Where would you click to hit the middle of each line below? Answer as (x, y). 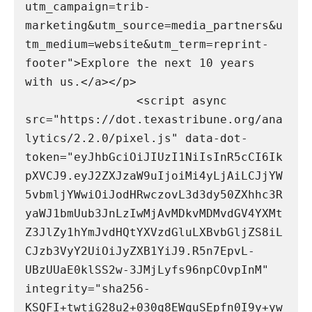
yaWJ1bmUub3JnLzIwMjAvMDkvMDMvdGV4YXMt (154, 214)
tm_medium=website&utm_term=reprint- (147, 45)
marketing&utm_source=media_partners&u (154, 26)
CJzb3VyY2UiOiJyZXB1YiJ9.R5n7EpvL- (140, 251)
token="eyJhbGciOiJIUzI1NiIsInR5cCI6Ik (154, 157)
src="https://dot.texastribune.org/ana (154, 120)
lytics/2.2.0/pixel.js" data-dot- (136, 139)
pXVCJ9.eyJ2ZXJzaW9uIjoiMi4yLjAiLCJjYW (154, 176)
